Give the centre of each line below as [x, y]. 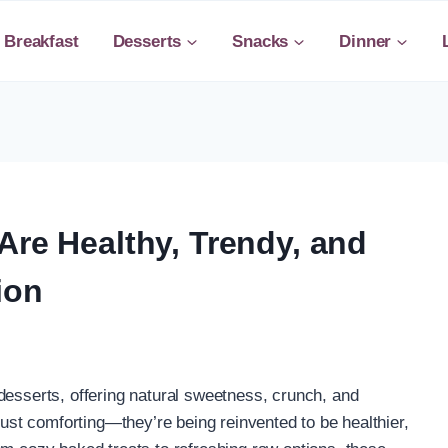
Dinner [365, 41]
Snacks [260, 41]
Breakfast [41, 41]
